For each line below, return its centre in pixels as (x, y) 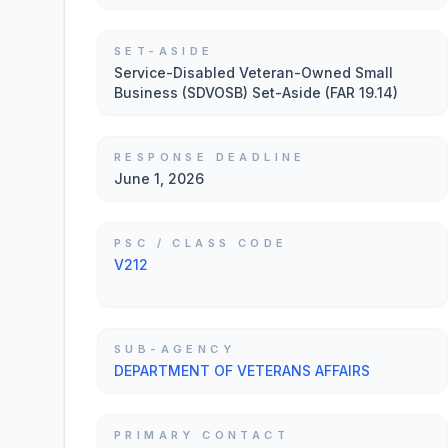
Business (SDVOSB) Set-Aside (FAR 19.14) (256, 92)
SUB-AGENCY (174, 349)
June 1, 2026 (159, 178)
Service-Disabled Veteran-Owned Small (253, 72)
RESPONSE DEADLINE (210, 157)
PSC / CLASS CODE (201, 243)
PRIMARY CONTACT (201, 435)
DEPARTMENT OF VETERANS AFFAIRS (242, 370)
